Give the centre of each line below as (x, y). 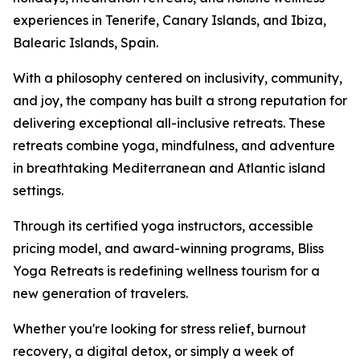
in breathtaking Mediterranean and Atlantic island (169, 168)
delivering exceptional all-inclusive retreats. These (169, 123)
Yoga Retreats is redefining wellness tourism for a (166, 271)
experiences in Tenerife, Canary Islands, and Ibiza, (170, 20)
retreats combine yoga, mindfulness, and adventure (174, 145)
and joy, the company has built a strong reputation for (180, 100)
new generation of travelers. (100, 293)
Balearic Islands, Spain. (86, 43)
